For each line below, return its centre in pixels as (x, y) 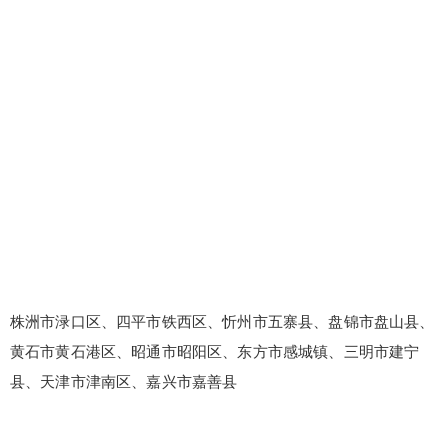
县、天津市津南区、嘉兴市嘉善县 (124, 381)
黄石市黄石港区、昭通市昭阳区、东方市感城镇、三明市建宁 (215, 351)
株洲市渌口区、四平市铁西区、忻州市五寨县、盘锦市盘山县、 (222, 321)
